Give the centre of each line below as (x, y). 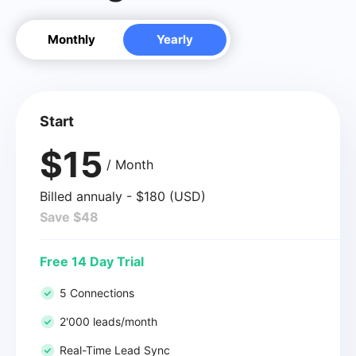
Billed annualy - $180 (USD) (123, 196)
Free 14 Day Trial (92, 261)
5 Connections (97, 292)
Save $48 (69, 217)
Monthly (72, 39)
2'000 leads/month (108, 321)
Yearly (175, 39)
